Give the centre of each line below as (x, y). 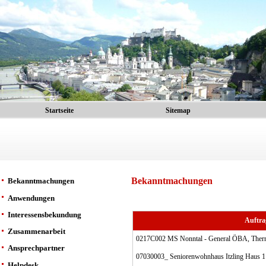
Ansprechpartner (36, 248)
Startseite (59, 110)
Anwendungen (31, 198)
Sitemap (178, 110)
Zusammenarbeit (37, 231)
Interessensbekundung (45, 214)
